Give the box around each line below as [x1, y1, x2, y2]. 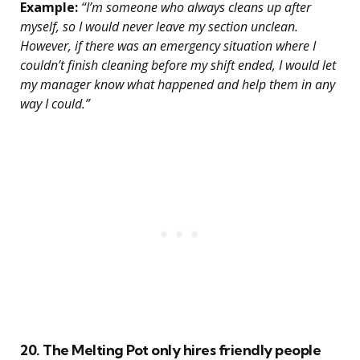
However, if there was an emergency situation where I [20, 37, 316, 55]
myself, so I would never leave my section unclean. [20, 18, 298, 36]
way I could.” [20, 95, 90, 113]
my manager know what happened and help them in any [20, 76, 335, 94]
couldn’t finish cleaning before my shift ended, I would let [20, 56, 336, 75]
